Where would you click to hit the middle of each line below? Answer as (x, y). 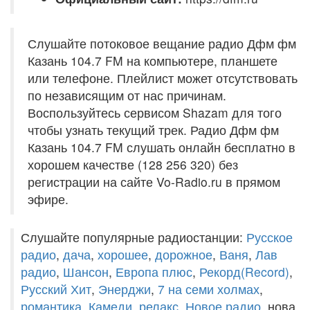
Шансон (86, 272)
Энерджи (125, 289)
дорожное (184, 254)
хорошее (123, 254)
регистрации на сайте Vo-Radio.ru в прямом (154, 182)
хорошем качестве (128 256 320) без (133, 164)
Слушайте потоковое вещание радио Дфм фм (162, 43)
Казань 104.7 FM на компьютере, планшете (153, 61)
